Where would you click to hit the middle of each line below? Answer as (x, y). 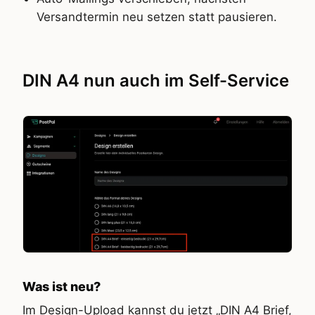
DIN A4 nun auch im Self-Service (156, 80)
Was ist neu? (62, 287)
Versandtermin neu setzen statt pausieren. (157, 17)
